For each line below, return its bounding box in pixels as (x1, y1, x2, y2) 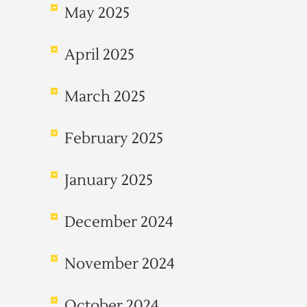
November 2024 (64, 254, 175, 273)
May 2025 (64, 3, 130, 23)
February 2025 (64, 129, 163, 148)
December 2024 (64, 212, 173, 232)
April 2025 (64, 45, 134, 64)
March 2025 (64, 87, 145, 106)
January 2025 (64, 171, 153, 190)
